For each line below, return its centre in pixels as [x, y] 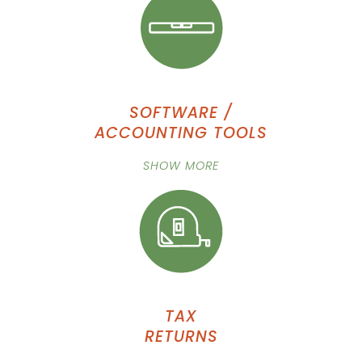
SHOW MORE [181, 166]
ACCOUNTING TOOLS [181, 133]
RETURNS [181, 337]
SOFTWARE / [181, 113]
